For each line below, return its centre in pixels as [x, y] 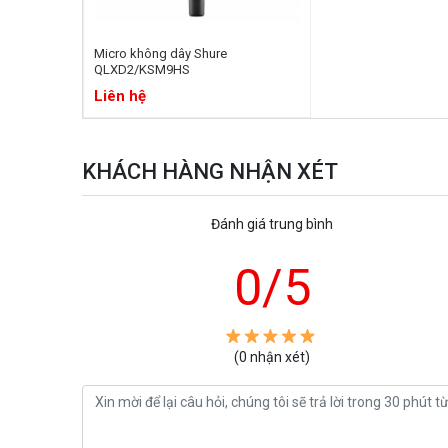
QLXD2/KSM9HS [142, 70]
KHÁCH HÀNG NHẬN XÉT [210, 172]
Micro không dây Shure [160, 54]
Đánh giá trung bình [272, 224]
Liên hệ [120, 96]
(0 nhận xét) [272, 357]
